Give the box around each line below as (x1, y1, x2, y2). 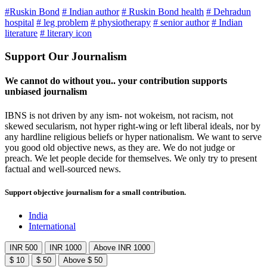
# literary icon (40, 28, 92, 39)
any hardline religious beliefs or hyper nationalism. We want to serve (5, 131, 262, 142)
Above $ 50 (63, 255, 103, 265)
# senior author (153, 17, 209, 28)
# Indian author (62, 7, 119, 17)
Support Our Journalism (5, 50, 127, 63)
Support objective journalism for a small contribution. (5, 187, 186, 197)
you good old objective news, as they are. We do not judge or (5, 142, 235, 153)
